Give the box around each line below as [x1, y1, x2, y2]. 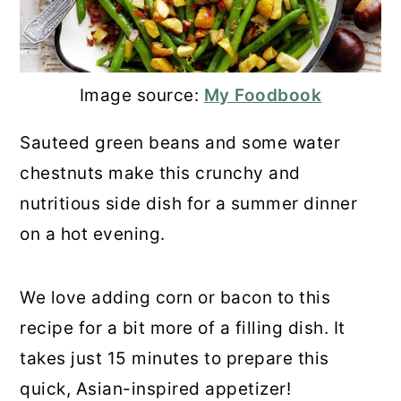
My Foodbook [203, 85, 322, 107]
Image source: [79, 85, 204, 107]
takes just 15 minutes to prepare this [20, 348, 329, 370]
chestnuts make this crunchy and [20, 163, 301, 184]
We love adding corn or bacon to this [20, 287, 331, 309]
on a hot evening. [20, 224, 166, 245]
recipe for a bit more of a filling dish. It [20, 318, 346, 339]
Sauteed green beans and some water [20, 132, 341, 154]
